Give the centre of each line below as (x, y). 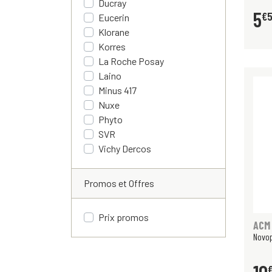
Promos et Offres (119, 183)
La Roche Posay (131, 61)
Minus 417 (117, 90)
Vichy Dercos (125, 148)
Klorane (114, 32)
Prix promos (124, 217)
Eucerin (114, 17)
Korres (112, 46)
